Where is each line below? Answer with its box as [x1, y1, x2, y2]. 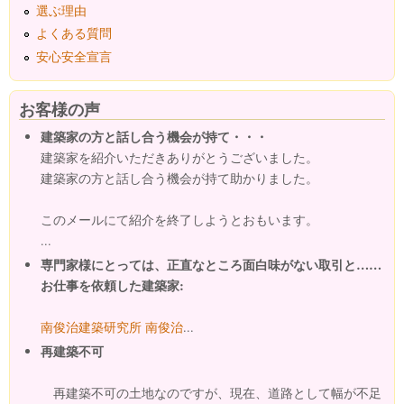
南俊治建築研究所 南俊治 [40, 317, 183, 335]
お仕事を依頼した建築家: [40, 275, 184, 295]
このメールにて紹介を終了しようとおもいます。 [40, 211, 318, 229]
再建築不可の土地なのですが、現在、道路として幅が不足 [40, 383, 381, 401]
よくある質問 [36, 24, 113, 42]
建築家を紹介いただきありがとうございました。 [40, 149, 318, 167]
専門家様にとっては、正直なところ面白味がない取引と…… [40, 254, 381, 274]
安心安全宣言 [36, 48, 113, 66]
